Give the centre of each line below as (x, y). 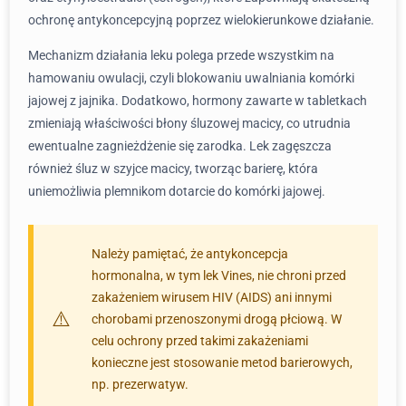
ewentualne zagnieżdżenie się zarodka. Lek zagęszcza (180, 146)
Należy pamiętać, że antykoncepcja (190, 254)
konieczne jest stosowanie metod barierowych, (222, 362)
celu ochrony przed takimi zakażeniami (200, 341)
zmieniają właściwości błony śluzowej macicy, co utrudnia (189, 123)
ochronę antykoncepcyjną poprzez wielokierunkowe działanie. (201, 20)
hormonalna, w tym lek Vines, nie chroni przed (219, 275)
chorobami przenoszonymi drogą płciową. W (217, 319)
